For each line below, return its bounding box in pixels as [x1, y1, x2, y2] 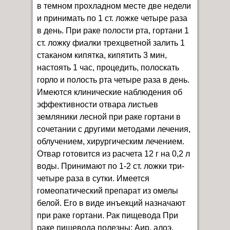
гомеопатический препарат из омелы [37, 186, 178, 195]
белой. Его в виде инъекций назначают [37, 199, 185, 207]
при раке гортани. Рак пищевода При [37, 211, 178, 220]
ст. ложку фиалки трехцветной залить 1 [37, 39, 185, 47]
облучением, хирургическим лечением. [37, 137, 184, 146]
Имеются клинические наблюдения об [37, 88, 182, 97]
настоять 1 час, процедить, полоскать [37, 63, 179, 72]
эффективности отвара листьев [37, 100, 158, 109]
